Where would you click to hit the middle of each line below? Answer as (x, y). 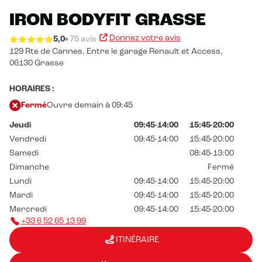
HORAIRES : (32, 89)
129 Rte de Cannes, (47, 52)
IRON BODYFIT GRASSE (108, 20)
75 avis (83, 39)
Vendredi (28, 139)
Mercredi (28, 210)
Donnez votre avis (145, 38)
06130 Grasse (37, 63)
